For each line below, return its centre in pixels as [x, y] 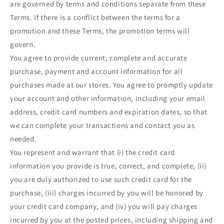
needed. [23, 139]
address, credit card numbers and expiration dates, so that [109, 112]
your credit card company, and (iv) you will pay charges [104, 206]
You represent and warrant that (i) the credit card [93, 152]
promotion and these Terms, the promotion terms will [100, 31]
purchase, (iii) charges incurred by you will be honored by [107, 193]
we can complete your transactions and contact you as [102, 125]
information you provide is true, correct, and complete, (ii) [108, 166]
